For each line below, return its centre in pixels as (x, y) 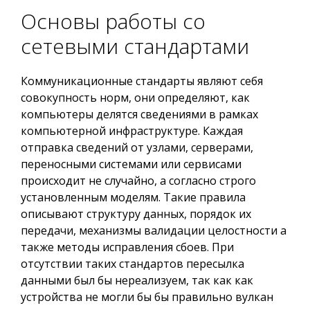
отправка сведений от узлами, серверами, (137, 147)
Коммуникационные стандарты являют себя (142, 81)
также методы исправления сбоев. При (127, 247)
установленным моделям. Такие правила (133, 197)
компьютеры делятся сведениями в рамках (139, 114)
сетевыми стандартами (135, 46)
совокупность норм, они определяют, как (135, 98)
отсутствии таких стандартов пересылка (133, 264)
